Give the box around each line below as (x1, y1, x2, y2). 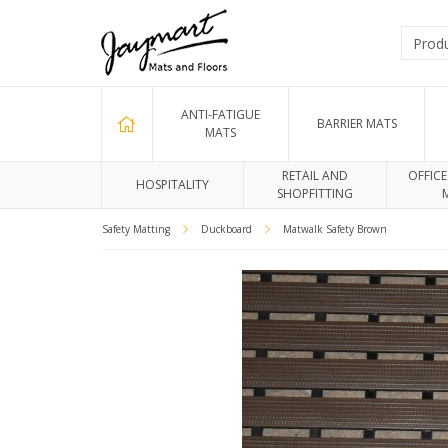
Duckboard (201, 222, 255, 236)
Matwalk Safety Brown (283, 222, 387, 236)
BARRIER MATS (316, 115, 397, 132)
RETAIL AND (282, 167, 349, 184)
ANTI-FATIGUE (180, 106, 260, 123)
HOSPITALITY (136, 176, 210, 193)
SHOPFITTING (277, 185, 354, 202)
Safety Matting (102, 222, 173, 236)
